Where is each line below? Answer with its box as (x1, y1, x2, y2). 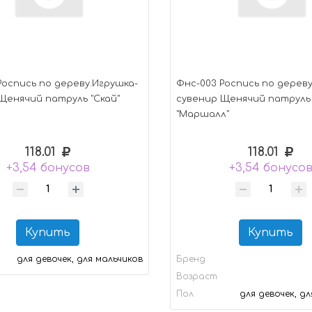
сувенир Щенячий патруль (175, 94, 311, 104)
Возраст (175, 271, 217, 281)
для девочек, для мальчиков (16, 253, 143, 264)
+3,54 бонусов (6, 162, 90, 175)
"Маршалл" (175, 109, 229, 120)
